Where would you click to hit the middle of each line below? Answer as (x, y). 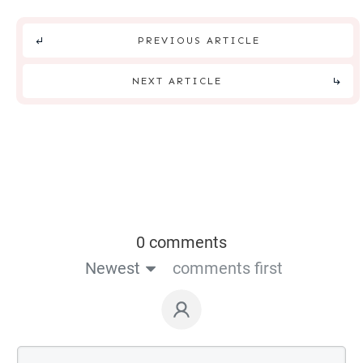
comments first (227, 269)
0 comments (181, 243)
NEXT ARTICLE (177, 81)
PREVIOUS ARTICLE (199, 41)
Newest (112, 269)
